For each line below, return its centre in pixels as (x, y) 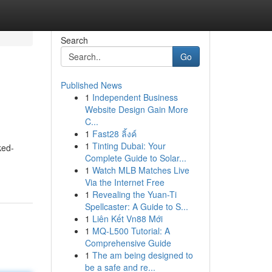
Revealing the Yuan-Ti (134, 194)
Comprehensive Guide (128, 243)
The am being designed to (142, 255)
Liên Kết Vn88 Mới (127, 219)
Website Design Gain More (136, 109)
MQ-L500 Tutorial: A (131, 231)
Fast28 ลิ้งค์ (114, 134)
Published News (91, 85)
